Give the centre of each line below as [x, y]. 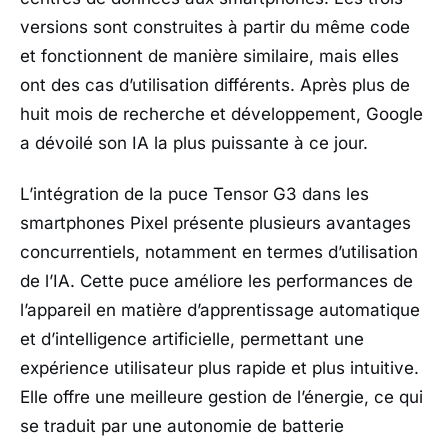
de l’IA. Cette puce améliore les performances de [216, 280]
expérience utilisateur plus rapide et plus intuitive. [219, 367]
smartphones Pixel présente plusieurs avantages [215, 222]
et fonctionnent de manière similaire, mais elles [209, 55]
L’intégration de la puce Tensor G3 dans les [194, 193]
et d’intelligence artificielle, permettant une [192, 338]
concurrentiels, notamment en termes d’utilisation [219, 251]
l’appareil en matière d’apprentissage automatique [220, 309]
